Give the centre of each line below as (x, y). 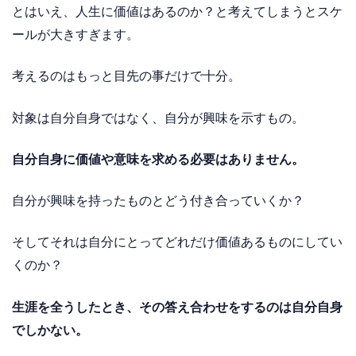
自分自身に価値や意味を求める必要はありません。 (158, 159)
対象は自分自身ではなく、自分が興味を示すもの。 (158, 118)
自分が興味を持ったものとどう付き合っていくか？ (158, 201)
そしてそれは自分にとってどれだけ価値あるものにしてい (177, 242)
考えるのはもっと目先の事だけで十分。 (126, 76)
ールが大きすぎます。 (75, 35)
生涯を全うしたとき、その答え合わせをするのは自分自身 (177, 307)
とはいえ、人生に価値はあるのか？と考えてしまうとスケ (177, 12)
